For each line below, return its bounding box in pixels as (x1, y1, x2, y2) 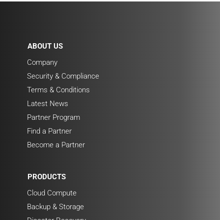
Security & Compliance (27, 72, 99, 81)
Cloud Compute (27, 189, 77, 198)
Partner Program (27, 113, 80, 122)
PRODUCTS (27, 172, 66, 182)
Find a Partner (27, 127, 72, 136)
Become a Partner (27, 140, 85, 150)
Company (27, 58, 57, 67)
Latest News (27, 99, 68, 109)
